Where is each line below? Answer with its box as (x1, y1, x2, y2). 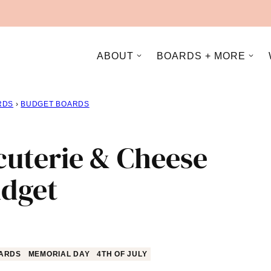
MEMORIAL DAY (28, 250, 90, 258)
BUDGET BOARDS (21, 100, 90, 108)
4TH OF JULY (97, 250, 148, 258)
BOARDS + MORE (157, 50, 246, 61)
